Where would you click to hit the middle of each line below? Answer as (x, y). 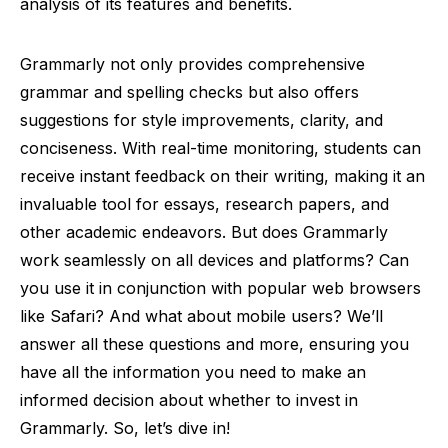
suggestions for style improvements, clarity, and (201, 120)
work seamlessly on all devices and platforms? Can (214, 260)
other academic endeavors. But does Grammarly (204, 232)
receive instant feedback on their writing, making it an (222, 176)
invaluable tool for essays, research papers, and (204, 204)
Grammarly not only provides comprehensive (192, 64)
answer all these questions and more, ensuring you (214, 344)
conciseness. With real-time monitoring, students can (220, 148)
